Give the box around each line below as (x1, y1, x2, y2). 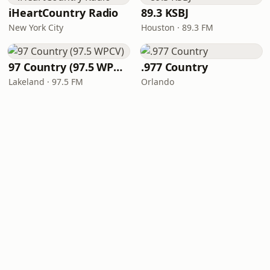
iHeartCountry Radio (8, 5, 119, 20)
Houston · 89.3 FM (141, 22, 213, 33)
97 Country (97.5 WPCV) (113, 60, 123, 74)
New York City (8, 22, 63, 33)
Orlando (141, 76, 174, 87)
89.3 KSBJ (141, 5, 189, 20)
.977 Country (141, 60, 208, 74)
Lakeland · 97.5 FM (8, 76, 83, 87)
